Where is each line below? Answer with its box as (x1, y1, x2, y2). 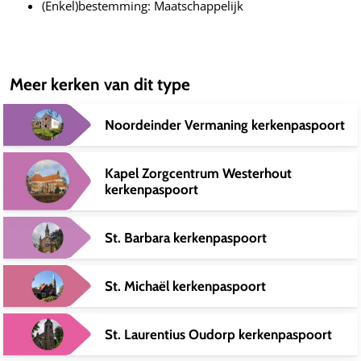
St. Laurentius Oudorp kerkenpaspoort (105, 326, 332, 342)
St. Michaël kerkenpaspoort (105, 277, 266, 294)
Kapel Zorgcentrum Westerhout (105, 164, 292, 181)
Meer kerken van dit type (10, 73, 190, 94)
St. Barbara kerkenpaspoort (105, 229, 267, 246)
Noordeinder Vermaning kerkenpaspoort (105, 116, 345, 133)
